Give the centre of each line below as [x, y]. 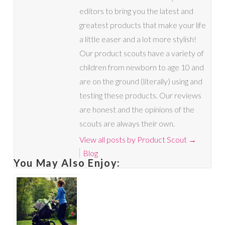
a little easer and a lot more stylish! [138, 39]
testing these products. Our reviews [140, 95]
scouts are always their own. [127, 123]
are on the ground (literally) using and [141, 81]
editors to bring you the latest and [136, 11]
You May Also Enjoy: [67, 162]
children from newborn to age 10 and [141, 67]
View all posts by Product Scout [134, 139]
